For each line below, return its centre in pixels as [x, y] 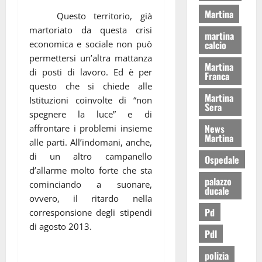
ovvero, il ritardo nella [91, 198]
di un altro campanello [91, 156]
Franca [217, 76]
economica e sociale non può [91, 44]
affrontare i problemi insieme [91, 128]
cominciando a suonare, [91, 184]
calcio [215, 45]
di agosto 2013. [61, 226]
